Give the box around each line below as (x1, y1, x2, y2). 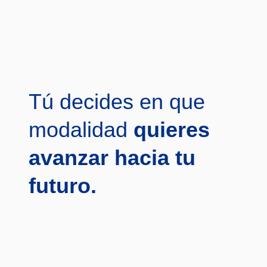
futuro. (29, 173, 97, 198)
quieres (128, 117, 210, 142)
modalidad (29, 117, 128, 142)
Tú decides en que (29, 89, 205, 114)
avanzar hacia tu (29, 145, 195, 170)
